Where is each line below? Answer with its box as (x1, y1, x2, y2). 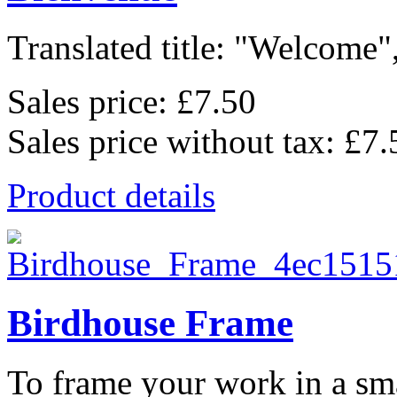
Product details (7, 176, 215, 215)
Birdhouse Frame (7, 302, 293, 345)
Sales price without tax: (7, 122, 344, 161)
